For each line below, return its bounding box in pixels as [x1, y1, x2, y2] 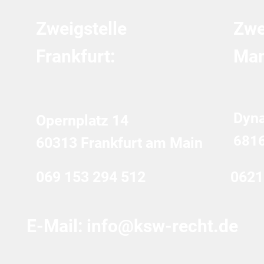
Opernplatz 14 [36, 112, 128, 130]
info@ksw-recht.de [86, 216, 238, 237]
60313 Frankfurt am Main [36, 134, 203, 152]
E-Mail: [26, 216, 87, 237]
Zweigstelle [36, 18, 127, 39]
